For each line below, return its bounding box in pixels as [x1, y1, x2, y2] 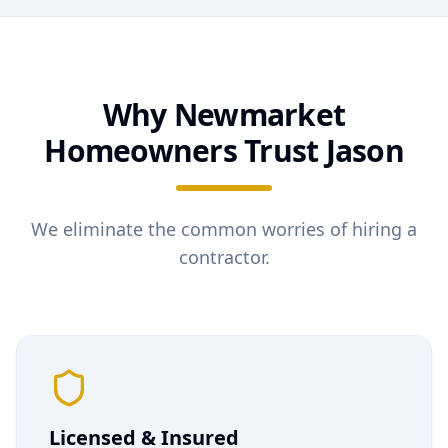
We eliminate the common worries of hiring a [31, 217, 417, 241]
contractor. [178, 245, 270, 269]
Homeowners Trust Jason [44, 130, 404, 171]
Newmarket [173, 94, 346, 135]
